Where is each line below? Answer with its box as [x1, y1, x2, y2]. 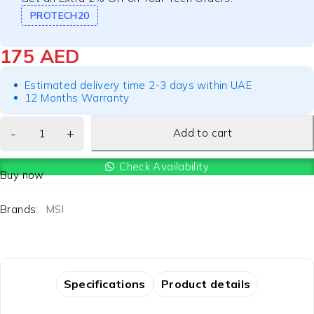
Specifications [63, 276, 146, 291]
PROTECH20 [30, 9, 90, 22]
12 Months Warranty [25, 91, 130, 104]
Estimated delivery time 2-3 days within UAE [25, 78, 252, 92]
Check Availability [119, 160, 209, 173]
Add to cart [172, 126, 233, 139]
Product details [161, 276, 251, 291]
